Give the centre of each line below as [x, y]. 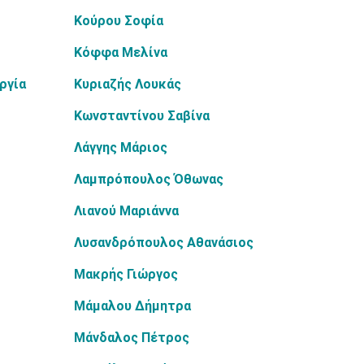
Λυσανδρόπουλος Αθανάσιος [164, 243]
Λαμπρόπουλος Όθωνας [149, 179]
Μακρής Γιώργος [126, 274]
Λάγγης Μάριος [121, 147]
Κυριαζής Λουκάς [128, 84]
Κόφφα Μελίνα [121, 52]
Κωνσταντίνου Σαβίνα [142, 116]
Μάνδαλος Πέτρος [132, 338]
